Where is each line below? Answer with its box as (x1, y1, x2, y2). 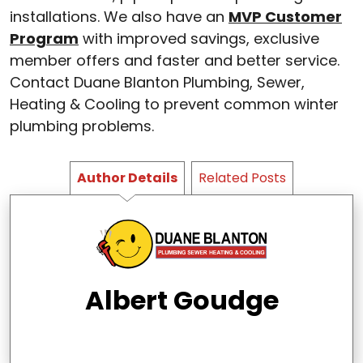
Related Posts (199, 169, 286, 188)
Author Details (77, 169, 177, 188)
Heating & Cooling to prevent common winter (10, 94, 339, 115)
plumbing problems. (10, 116, 154, 137)
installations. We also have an (10, 6, 228, 28)
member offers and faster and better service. (10, 50, 340, 71)
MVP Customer (228, 6, 342, 28)
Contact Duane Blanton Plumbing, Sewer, (10, 72, 305, 93)
